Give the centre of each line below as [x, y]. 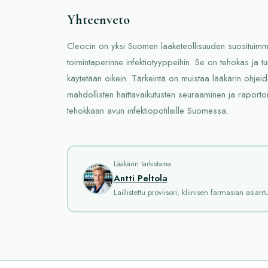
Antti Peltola [140, 178]
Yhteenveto [98, 19]
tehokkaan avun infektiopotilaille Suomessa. [148, 110]
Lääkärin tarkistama [142, 164]
